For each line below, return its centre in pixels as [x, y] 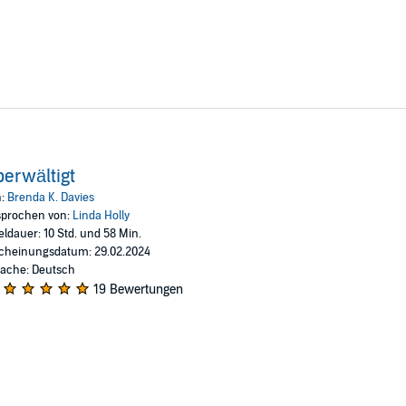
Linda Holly [101, 215]
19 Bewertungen [138, 289]
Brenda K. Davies [50, 197]
